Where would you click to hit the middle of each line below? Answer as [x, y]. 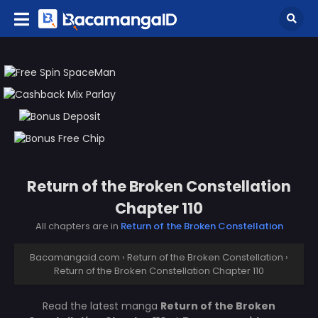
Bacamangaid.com [75, 257]
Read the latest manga [102, 306]
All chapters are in [78, 226]
